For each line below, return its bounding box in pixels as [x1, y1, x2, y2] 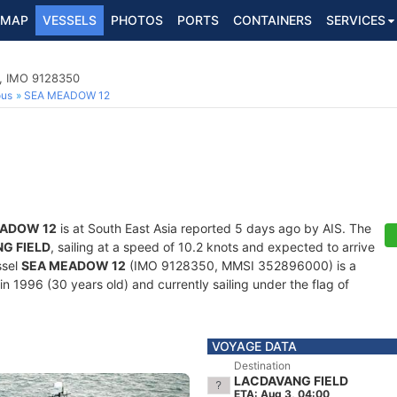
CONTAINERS [233, 12, 312, 27]
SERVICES [326, 12, 385, 27]
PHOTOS [111, 12, 163, 27]
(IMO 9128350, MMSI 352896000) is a [126, 258, 356, 273]
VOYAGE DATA [212, 339, 297, 354]
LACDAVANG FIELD [234, 373, 348, 388]
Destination [234, 359, 291, 372]
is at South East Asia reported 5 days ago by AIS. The [57, 221, 371, 236]
